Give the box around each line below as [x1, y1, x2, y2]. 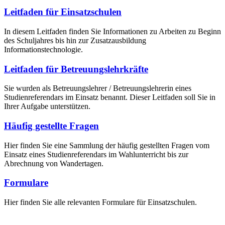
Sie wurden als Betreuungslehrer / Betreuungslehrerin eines [4, 84, 191, 93]
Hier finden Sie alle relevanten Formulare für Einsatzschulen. [4, 198, 197, 207]
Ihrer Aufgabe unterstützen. [4, 102, 90, 111]
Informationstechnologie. [4, 45, 83, 54]
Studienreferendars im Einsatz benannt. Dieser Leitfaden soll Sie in [4, 93, 215, 102]
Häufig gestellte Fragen [4, 121, 99, 131]
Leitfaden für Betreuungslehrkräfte [4, 63, 148, 74]
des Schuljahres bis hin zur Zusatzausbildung [4, 36, 146, 45]
